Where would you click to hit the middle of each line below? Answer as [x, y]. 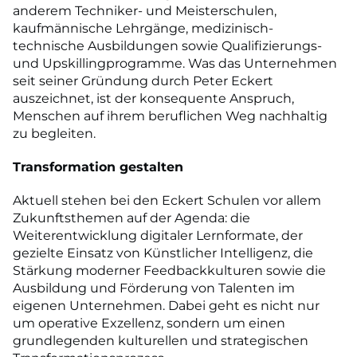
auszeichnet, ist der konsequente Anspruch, [153, 98]
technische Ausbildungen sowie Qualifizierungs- [167, 45]
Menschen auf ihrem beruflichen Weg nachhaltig [170, 116]
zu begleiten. [54, 133]
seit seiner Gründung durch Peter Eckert [143, 80]
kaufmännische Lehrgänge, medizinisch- [143, 28]
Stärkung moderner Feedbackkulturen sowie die [169, 270]
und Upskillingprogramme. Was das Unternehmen [175, 63]
